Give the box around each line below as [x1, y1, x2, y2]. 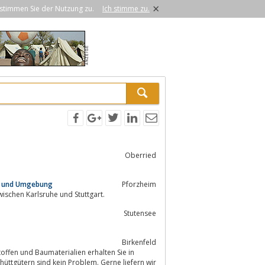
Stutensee [124, 208, 156, 218]
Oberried [125, 150, 156, 160]
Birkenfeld [122, 237, 156, 247]
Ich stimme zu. [102, 4, 150, 14]
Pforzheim [122, 179, 156, 189]
